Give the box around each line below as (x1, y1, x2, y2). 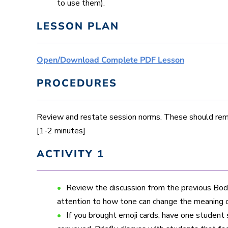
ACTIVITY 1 (37, 147, 104, 161)
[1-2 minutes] (37, 125, 85, 136)
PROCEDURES (37, 76, 117, 90)
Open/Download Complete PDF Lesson (37, 54, 184, 66)
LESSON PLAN (37, 19, 119, 33)
